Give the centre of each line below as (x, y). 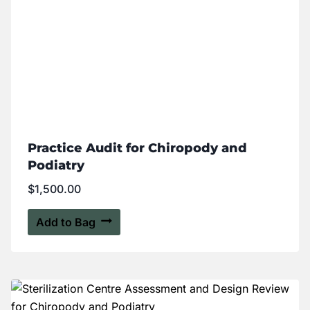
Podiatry (56, 166)
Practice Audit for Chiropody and (137, 148)
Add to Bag (66, 222)
